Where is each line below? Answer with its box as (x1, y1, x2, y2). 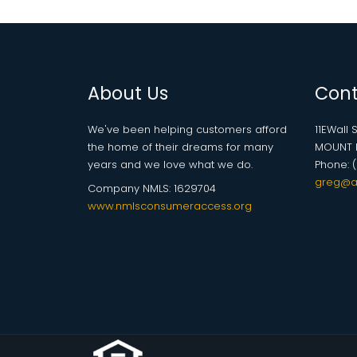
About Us (88, 80, 168, 107)
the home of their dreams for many (88, 139, 273, 155)
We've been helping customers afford (88, 122, 287, 138)
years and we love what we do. (88, 157, 253, 173)
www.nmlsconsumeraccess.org (88, 198, 252, 214)
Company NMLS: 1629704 (88, 181, 216, 197)
